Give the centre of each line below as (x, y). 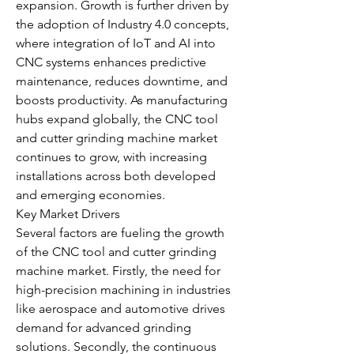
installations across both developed (116, 176)
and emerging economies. (90, 195)
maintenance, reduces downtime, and (122, 81)
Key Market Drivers (68, 214)
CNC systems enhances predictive (111, 62)
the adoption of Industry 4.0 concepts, (122, 24)
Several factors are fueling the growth (120, 233)
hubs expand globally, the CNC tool (117, 119)
